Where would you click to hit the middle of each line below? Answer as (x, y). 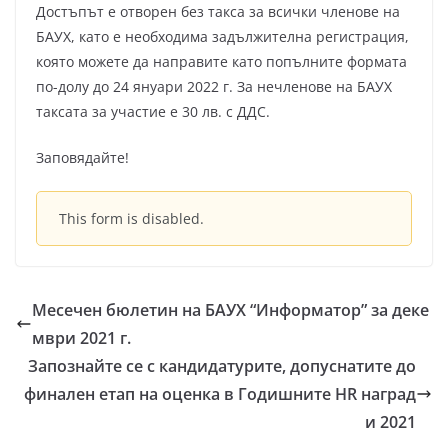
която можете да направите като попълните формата (221, 61)
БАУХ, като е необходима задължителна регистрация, (222, 36)
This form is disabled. (132, 218)
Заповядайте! (82, 157)
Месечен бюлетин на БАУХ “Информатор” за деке (230, 310)
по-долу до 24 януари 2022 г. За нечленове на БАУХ (214, 86)
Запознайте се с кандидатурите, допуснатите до (222, 366)
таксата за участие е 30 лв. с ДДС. (153, 111)
